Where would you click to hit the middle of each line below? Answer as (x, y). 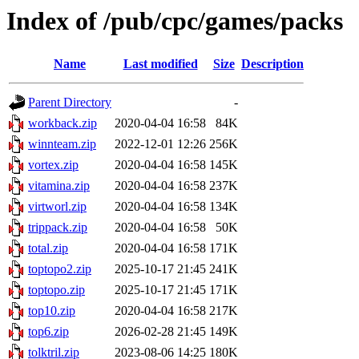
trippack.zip (58, 228)
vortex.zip (53, 165)
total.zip (48, 248)
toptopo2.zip (60, 269)
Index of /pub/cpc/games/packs (175, 21)
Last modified (160, 64)
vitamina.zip (59, 186)
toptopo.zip (56, 290)
